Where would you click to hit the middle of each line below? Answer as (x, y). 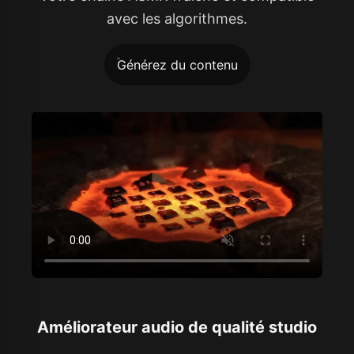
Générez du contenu (177, 64)
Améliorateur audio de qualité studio (177, 327)
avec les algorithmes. (177, 18)
